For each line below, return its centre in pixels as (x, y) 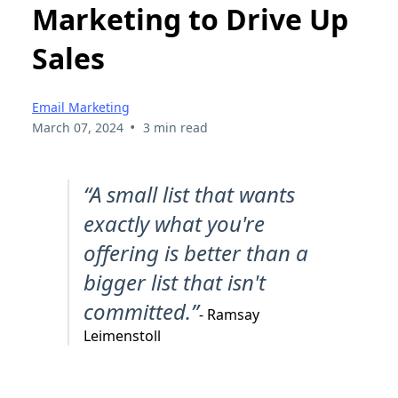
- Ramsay (229, 315)
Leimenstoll (122, 336)
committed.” (141, 312)
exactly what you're (174, 224)
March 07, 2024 (78, 128)
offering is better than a (196, 253)
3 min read (175, 128)
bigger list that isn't (175, 283)
